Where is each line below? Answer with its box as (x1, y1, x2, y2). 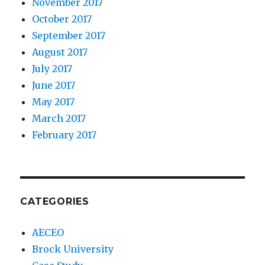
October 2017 (32, 12, 92, 25)
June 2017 (32, 79, 76, 91)
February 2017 (32, 128, 97, 141)
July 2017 (32, 62, 73, 75)
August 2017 (32, 46, 88, 58)
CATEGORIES (20, 195, 89, 207)
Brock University (32, 243, 114, 255)
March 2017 (32, 112, 86, 124)
